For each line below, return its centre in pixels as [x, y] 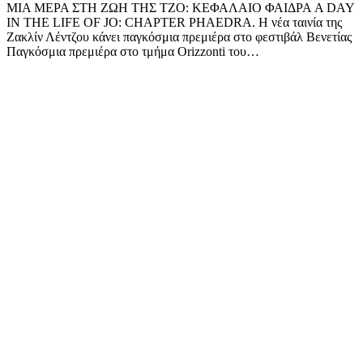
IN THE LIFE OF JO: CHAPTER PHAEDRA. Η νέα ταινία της [174, 23]
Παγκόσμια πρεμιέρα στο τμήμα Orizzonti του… [133, 52]
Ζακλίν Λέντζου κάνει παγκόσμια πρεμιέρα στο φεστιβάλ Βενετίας [179, 37]
